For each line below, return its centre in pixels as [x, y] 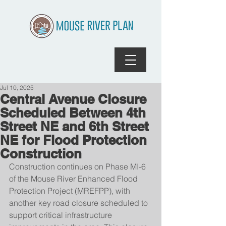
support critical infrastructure [62, 215]
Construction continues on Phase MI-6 [78, 166]
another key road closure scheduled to [79, 203]
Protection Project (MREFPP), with [71, 191]
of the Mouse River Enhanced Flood [74, 179]
